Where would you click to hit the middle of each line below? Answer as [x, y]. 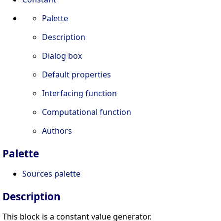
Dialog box [62, 56]
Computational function [87, 112]
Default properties [76, 75]
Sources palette [51, 174]
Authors [57, 131]
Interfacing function [79, 93]
